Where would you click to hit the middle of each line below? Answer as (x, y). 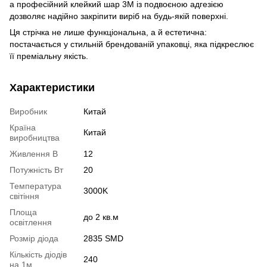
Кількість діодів (38, 254)
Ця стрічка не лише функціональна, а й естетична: (108, 32)
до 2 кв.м (101, 217)
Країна (23, 127)
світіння (24, 196)
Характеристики (52, 87)
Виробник (28, 111)
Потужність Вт (36, 170)
